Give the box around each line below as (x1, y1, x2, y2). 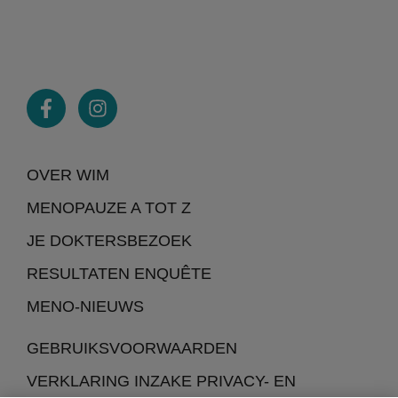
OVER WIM (27, 166, 109, 185)
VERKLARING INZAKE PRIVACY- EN (27, 372, 296, 391)
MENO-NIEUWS (27, 298, 144, 316)
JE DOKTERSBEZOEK (27, 232, 192, 251)
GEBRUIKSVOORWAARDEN (27, 339, 237, 358)
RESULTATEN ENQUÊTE (27, 265, 211, 283)
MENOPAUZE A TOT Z (27, 199, 191, 218)
